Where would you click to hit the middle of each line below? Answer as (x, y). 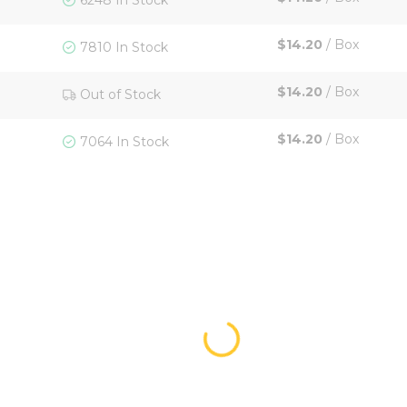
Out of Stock (120, 94)
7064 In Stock (124, 142)
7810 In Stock (124, 47)
